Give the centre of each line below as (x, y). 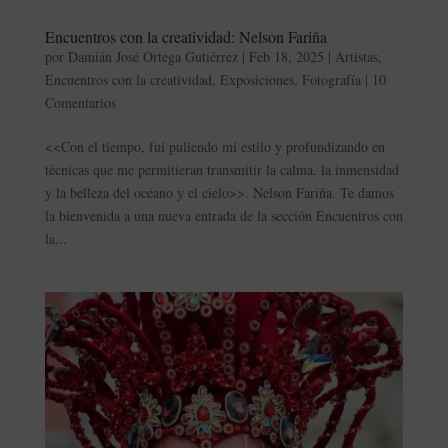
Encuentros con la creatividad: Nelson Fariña (185, 36)
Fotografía (331, 79)
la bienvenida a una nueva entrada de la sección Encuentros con (223, 215)
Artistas (356, 56)
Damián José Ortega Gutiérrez (152, 56)
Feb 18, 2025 (286, 56)
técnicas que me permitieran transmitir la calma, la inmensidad (221, 169)
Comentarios (80, 102)
